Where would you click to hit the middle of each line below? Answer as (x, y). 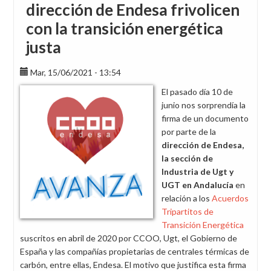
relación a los (187, 198)
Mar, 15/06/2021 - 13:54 (76, 72)
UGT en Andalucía (198, 185)
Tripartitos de (188, 211)
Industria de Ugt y (198, 171)
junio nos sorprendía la (204, 105)
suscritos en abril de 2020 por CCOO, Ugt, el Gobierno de (129, 238)
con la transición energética (125, 28)
